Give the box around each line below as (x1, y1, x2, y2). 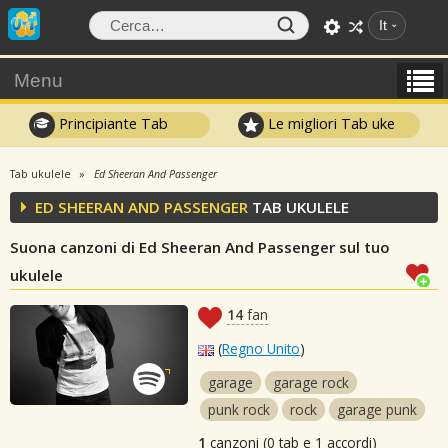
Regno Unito (222, 339, 301, 358)
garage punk (337, 400, 418, 419)
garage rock (273, 373, 350, 392)
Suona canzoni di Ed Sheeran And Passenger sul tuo (10, 237, 390, 257)
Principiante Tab (54, 113, 168, 133)
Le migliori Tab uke (264, 113, 396, 133)
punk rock (208, 400, 271, 419)
